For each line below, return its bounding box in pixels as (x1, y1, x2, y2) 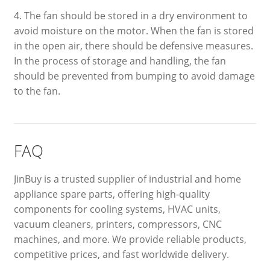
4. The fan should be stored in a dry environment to (13, 8, 248, 22)
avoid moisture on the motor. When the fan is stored (13, 24, 254, 37)
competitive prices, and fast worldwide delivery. (13, 247, 229, 261)
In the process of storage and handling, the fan (13, 54, 226, 67)
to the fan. (13, 84, 60, 98)
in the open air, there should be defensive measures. (13, 39, 253, 52)
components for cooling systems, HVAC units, (13, 202, 221, 216)
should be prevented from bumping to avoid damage (13, 69, 255, 83)
